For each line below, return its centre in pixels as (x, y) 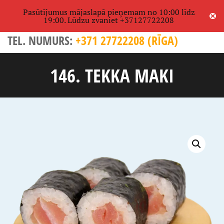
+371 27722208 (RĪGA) (127, 40)
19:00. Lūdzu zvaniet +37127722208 (109, 20)
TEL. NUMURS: (41, 40)
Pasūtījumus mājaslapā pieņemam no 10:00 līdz (109, 12)
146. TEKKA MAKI (112, 75)
